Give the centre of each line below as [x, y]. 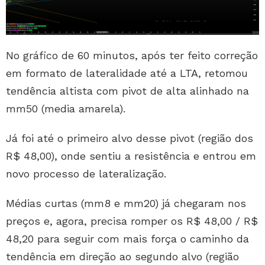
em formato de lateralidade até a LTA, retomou [127, 73]
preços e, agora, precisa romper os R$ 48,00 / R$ [132, 221]
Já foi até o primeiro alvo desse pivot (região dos [130, 138]
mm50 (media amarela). [66, 109]
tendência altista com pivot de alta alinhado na [127, 91]
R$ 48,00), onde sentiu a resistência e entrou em [131, 156]
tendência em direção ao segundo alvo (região [122, 257]
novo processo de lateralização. [86, 174]
